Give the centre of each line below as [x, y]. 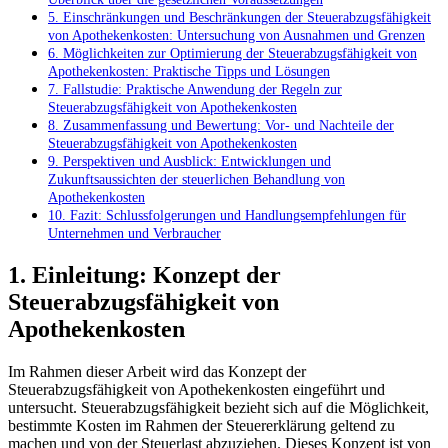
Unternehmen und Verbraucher [134, 233]
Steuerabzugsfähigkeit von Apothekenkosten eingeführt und [196, 389]
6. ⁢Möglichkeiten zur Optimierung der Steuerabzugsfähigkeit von [232, 53]
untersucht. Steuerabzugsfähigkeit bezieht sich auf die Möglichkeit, [218, 407]
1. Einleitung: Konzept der [144, 275]
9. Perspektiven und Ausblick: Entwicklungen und [189, 161]
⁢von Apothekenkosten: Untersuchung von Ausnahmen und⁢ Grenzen [236, 35]
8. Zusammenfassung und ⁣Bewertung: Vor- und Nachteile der [221, 125]
